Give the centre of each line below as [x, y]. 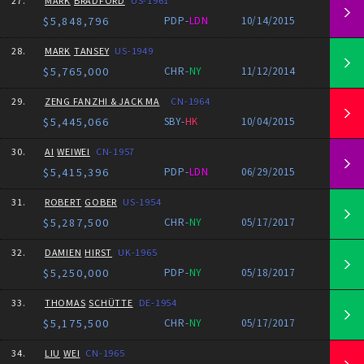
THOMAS [65, 303]
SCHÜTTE [111, 303]
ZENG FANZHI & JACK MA [102, 101]
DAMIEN [63, 252]
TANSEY [91, 51]
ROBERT [63, 202]
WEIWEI [74, 152]
